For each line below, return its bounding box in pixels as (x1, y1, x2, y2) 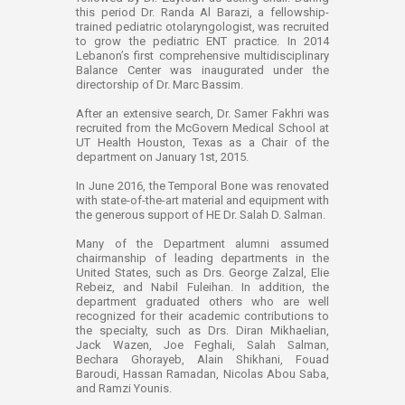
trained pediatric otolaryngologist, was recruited (76, 20, 329, 34)
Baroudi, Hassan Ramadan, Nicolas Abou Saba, (76, 367, 329, 381)
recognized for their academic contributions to (76, 309, 329, 324)
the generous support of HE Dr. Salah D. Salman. (76, 208, 325, 222)
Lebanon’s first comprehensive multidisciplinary (76, 49, 329, 63)
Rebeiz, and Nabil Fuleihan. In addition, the (76, 280, 329, 295)
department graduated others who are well (76, 295, 329, 309)
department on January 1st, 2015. (76, 150, 249, 165)
